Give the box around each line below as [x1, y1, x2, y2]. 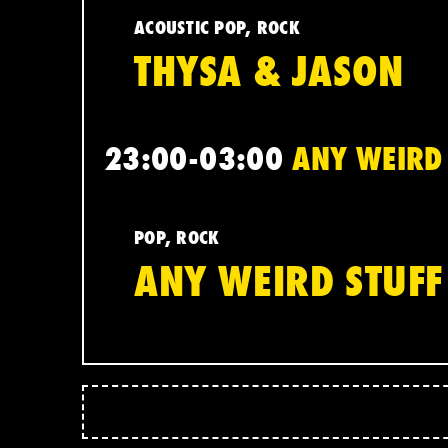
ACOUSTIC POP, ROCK [134, 14, 300, 40]
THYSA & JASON [134, 42, 404, 100]
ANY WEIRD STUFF [134, 252, 443, 310]
